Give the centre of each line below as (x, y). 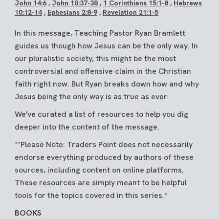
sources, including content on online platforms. (99, 170)
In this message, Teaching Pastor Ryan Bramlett (100, 33)
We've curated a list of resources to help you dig (101, 114)
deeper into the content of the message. (88, 127)
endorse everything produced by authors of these (104, 157)
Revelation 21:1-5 (131, 12)
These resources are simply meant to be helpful (101, 183)
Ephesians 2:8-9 (72, 12)
